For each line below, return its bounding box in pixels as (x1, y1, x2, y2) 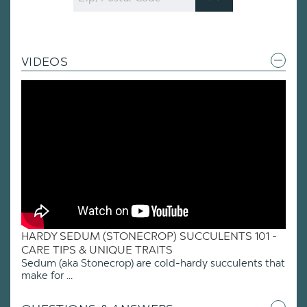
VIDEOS (21, 54, 69, 70)
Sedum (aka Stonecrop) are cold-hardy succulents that (21, 256, 285, 269)
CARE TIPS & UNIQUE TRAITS (21, 243, 173, 256)
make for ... (21, 269, 73, 282)
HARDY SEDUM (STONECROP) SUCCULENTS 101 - (21, 229, 277, 243)
